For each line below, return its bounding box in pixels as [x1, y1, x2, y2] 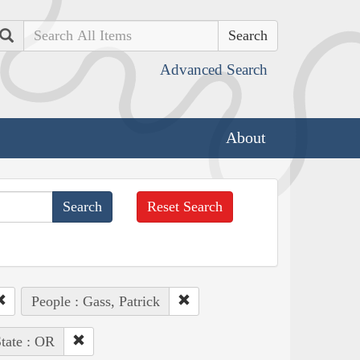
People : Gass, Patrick [31, 292, 160, 309]
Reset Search [147, 198, 223, 215]
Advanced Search [160, 61, 268, 78]
